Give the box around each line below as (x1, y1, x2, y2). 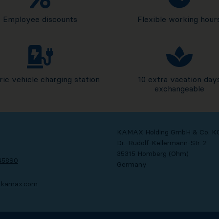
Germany (116, 160, 147, 169)
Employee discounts (2, 14, 77, 24)
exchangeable (154, 84, 204, 94)
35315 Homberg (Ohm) (116, 149, 189, 158)
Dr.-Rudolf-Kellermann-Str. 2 (116, 138, 207, 148)
